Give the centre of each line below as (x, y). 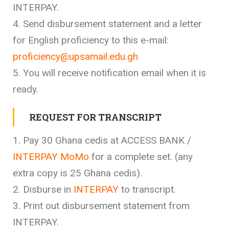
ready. (26, 89)
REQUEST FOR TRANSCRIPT (95, 117)
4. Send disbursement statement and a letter (107, 24)
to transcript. (147, 189)
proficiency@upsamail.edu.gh (75, 56)
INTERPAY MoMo (51, 156)
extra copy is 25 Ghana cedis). (77, 173)
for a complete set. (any (141, 156)
